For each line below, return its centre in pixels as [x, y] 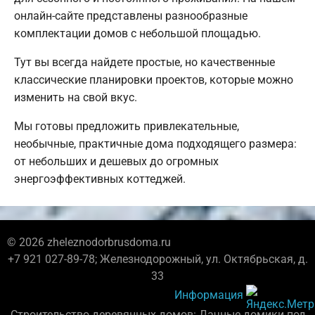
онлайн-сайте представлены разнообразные [131, 16]
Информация [209, 295]
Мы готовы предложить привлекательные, [127, 127]
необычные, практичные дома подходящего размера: [155, 144]
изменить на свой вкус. [76, 98]
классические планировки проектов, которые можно [154, 80]
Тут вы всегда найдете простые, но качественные [144, 63]
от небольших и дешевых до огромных [116, 162]
